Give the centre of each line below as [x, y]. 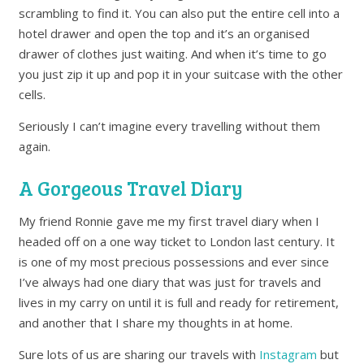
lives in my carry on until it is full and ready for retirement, [179, 303]
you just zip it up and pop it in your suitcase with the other [181, 74]
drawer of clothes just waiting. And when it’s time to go [173, 54]
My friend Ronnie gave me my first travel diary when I [169, 221]
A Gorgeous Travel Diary [131, 188]
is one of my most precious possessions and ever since [174, 262]
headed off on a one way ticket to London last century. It [177, 242]
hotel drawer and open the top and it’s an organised [165, 34]
